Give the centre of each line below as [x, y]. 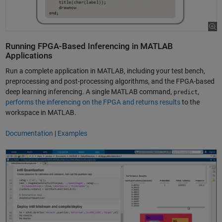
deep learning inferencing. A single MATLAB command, [89, 92]
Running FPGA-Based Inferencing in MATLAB [89, 46]
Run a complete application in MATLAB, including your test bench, [105, 71]
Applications [29, 55]
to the [190, 102]
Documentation [29, 134]
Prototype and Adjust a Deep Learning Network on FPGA [91, 154]
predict [185, 92]
